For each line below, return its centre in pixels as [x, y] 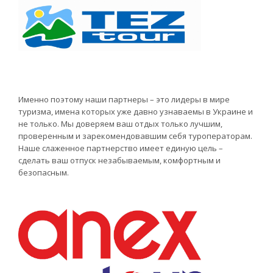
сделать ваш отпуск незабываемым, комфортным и [119, 160]
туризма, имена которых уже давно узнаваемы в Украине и [136, 111]
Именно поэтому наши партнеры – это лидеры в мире [124, 99]
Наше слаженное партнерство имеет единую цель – [121, 148]
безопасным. [44, 172]
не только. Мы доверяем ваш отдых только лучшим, [120, 123]
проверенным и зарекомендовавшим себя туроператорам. [135, 136]
